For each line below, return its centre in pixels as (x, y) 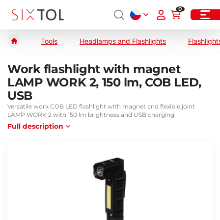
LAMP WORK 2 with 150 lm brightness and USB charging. (92, 115)
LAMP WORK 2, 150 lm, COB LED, (104, 82)
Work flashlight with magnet (94, 69)
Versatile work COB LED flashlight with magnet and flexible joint (101, 106)
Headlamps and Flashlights (123, 41)
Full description (35, 126)
